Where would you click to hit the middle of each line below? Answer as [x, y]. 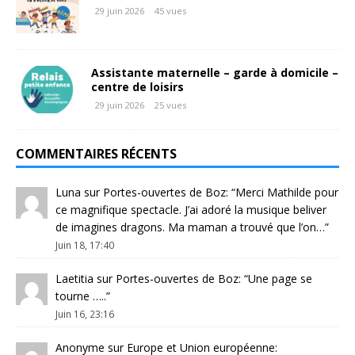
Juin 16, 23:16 [85, 314]
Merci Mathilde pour [287, 193]
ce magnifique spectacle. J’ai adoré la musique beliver [191, 210]
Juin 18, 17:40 [85, 245]
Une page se [280, 279]
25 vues [170, 105]
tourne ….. [81, 296]
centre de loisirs [137, 87]
